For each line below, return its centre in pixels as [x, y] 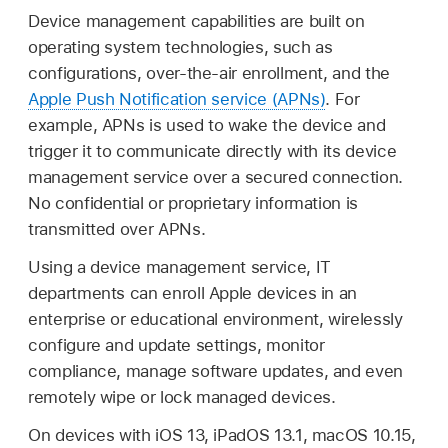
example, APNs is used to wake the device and [207, 125]
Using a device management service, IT [179, 267]
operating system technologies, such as [180, 47]
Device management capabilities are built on [196, 21]
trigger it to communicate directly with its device [212, 151]
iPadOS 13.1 [258, 435]
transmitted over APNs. [117, 229]
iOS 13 [180, 435]
